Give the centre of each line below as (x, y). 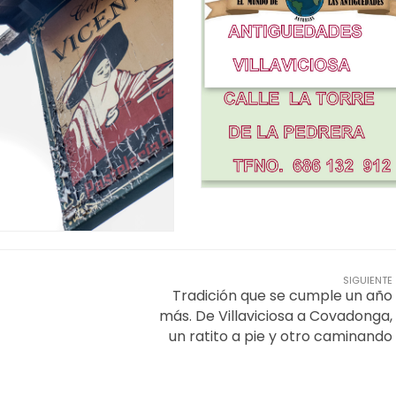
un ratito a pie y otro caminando (281, 336)
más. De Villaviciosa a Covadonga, (276, 316)
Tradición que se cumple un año (282, 295)
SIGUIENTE (368, 280)
